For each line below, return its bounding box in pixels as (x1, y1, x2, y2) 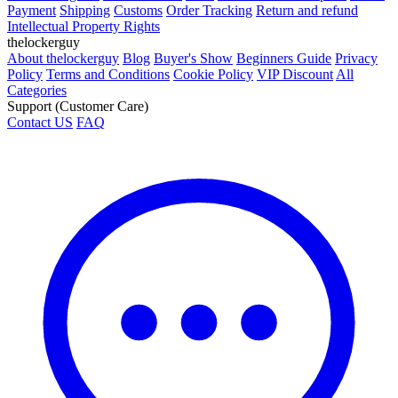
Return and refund (256, 2, 358, 18)
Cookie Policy (173, 66, 253, 82)
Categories (7, 82, 67, 98)
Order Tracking (166, 2, 252, 18)
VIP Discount (257, 66, 333, 82)
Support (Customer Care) (7, 98, 148, 114)
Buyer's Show (154, 50, 233, 66)
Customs (114, 2, 163, 18)
